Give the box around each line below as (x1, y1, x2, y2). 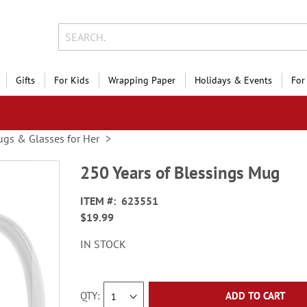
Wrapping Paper (108, 74, 175, 86)
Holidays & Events (195, 74, 272, 86)
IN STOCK (80, 237, 127, 251)
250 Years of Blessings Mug (80, 162, 280, 184)
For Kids (54, 74, 89, 86)
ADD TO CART (225, 289, 286, 302)
